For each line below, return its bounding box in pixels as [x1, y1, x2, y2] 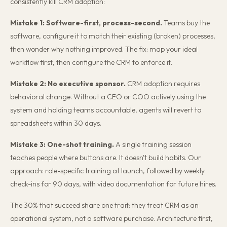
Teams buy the [162, 18, 210, 27]
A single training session [114, 140, 192, 149]
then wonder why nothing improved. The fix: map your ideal [10, 45, 198, 54]
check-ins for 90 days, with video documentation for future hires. [10, 179, 216, 188]
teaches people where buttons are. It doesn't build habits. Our [10, 153, 201, 162]
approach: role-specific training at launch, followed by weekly [10, 166, 205, 175]
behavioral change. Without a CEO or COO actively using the [10, 92, 206, 101]
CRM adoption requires [126, 79, 200, 88]
